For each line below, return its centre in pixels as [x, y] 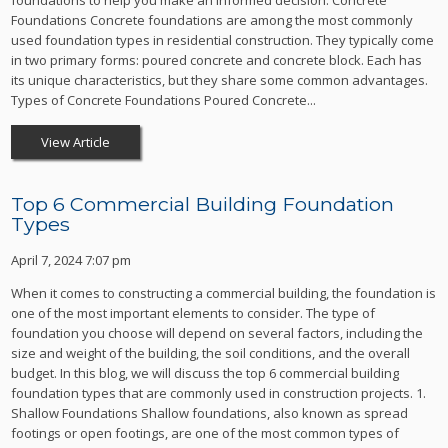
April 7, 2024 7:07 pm [71, 260]
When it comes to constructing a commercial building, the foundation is [224, 293]
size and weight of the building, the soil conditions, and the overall [211, 353]
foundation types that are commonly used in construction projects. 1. [219, 393]
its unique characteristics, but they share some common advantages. [220, 80]
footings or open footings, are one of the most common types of [205, 433]
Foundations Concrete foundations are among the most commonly [212, 20]
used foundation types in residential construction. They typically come [223, 40]
